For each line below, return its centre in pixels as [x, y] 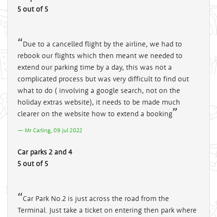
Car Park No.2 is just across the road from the [96, 198]
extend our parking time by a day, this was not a [95, 67]
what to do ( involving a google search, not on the [99, 90]
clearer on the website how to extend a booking [95, 113]
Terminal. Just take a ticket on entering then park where [107, 210]
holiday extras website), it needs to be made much [99, 102]
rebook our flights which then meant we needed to [100, 55]
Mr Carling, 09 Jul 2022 [54, 130]
